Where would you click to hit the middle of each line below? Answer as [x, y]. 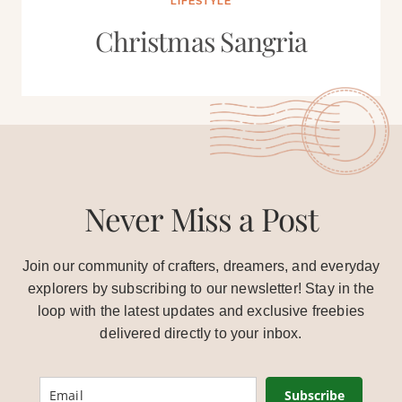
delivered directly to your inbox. [201, 333]
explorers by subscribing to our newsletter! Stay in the [201, 288]
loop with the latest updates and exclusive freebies [201, 311]
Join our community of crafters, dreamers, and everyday [201, 266]
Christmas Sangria [201, 41]
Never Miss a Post [201, 218]
